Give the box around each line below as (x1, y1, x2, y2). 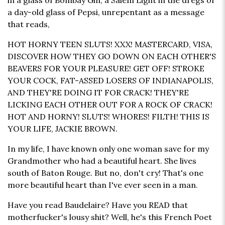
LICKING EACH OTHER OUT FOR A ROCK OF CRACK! (8, 99, 212, 110)
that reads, (8, 19, 50, 30)
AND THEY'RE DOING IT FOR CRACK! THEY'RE (8, 87, 189, 98)
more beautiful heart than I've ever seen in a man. (8, 180, 198, 190)
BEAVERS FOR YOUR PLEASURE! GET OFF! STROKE (8, 63, 204, 74)
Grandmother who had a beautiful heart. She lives (8, 156, 196, 166)
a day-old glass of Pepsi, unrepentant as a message (8, 7, 204, 18)
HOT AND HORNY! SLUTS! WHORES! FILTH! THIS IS (8, 111, 209, 122)
